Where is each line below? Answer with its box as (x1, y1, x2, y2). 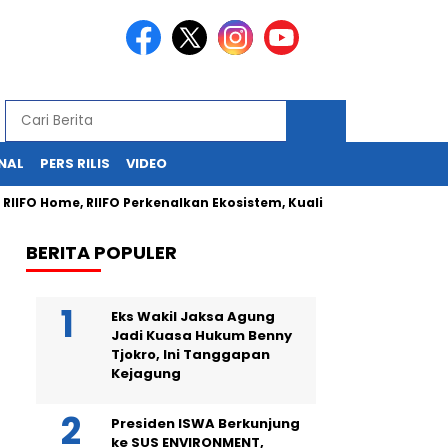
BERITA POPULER (26, 240, 177, 265)
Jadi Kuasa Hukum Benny (111, 326, 292, 345)
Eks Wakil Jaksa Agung (111, 307, 275, 326)
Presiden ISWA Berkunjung (111, 414, 300, 433)
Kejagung (111, 364, 181, 383)
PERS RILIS (40, 154, 110, 173)
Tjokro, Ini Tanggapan (111, 345, 270, 364)
